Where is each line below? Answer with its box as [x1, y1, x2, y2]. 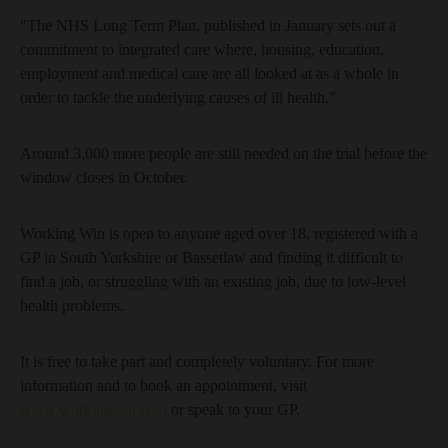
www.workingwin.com [20, 401, 167, 418]
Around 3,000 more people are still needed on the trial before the [20, 145, 427, 162]
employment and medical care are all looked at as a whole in [20, 65, 399, 82]
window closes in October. [20, 169, 188, 186]
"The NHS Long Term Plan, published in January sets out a [20, 17, 396, 34]
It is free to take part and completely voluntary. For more [20, 353, 374, 370]
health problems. [20, 297, 124, 314]
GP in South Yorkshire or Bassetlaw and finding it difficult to [20, 249, 403, 266]
